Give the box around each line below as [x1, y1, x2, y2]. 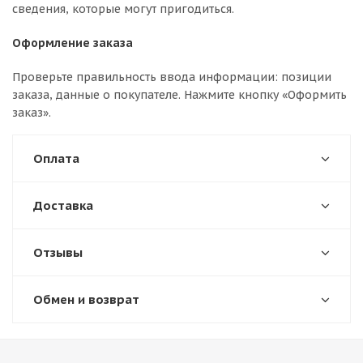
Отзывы [33, 245, 83, 260]
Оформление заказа [12, 36, 133, 50]
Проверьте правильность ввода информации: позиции [12, 70, 331, 84]
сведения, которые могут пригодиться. [12, 2, 234, 16]
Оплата [33, 151, 79, 166]
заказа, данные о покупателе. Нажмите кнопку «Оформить [12, 88, 347, 102]
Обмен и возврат [33, 292, 139, 307]
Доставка [33, 198, 93, 213]
